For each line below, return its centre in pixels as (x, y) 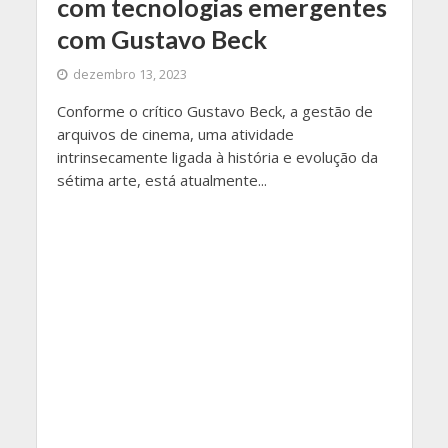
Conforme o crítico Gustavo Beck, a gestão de (214, 111)
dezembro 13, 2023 (129, 75)
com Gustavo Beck (161, 39)
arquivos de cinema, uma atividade (175, 134)
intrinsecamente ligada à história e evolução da (217, 157)
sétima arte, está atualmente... (161, 180)
